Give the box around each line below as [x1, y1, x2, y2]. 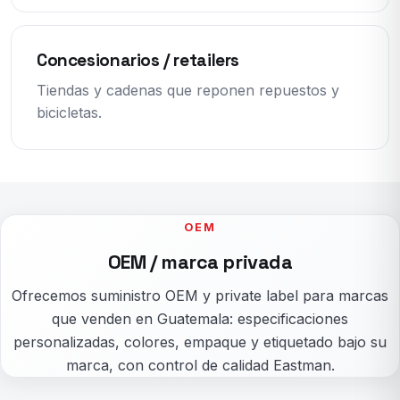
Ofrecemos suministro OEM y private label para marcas [12, 287, 388, 305]
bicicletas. [37, 104, 102, 122]
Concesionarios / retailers [37, 49, 240, 72]
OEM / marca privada [107, 250, 293, 275]
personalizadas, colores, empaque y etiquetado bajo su [13, 333, 387, 352]
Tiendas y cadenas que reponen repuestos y [37, 81, 339, 100]
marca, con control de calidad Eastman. [65, 356, 335, 375]
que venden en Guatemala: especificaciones [52, 310, 348, 329]
